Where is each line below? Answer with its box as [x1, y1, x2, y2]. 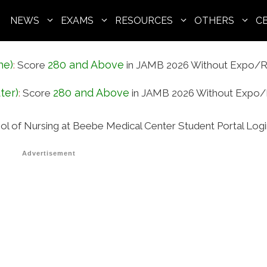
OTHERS [194, 15, 234, 26]
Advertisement [21, 150, 76, 157]
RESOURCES [115, 15, 173, 26]
